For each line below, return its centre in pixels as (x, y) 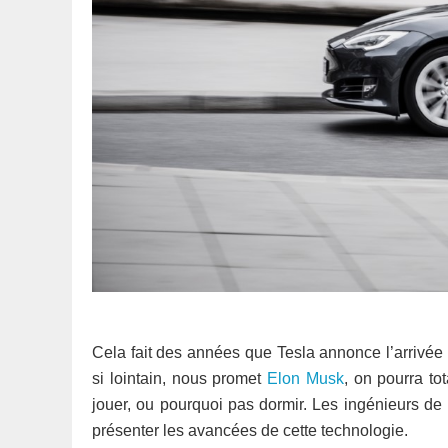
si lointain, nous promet (179, 378)
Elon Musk (305, 378)
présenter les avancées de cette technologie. (250, 430)
